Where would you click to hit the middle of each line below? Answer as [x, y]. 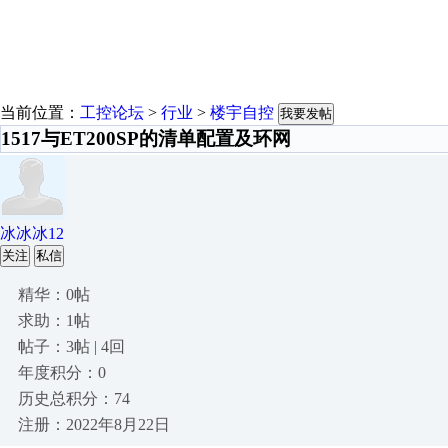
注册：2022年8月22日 [94, 424]
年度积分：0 [62, 372]
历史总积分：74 [74, 398]
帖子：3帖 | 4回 [71, 346]
